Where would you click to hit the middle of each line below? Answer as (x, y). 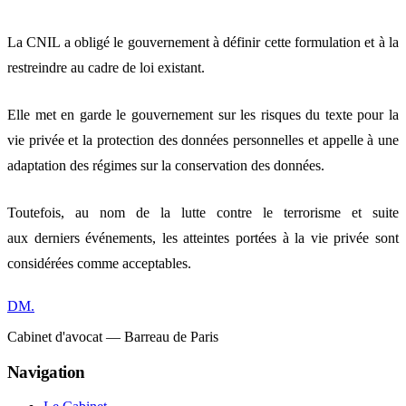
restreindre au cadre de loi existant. (106, 67)
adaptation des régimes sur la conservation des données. (166, 165)
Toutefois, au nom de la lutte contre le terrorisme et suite (203, 212)
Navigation (46, 372)
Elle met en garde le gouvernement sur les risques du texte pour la (203, 114)
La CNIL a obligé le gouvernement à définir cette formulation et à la (203, 42)
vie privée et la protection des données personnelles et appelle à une (203, 140)
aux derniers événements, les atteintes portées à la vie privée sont (203, 237)
